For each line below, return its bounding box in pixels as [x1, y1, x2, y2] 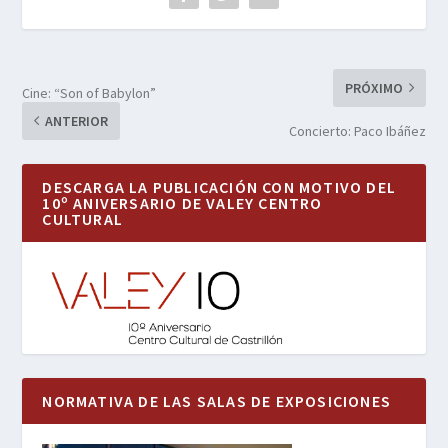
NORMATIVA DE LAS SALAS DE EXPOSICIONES [42, 390, 392, 411]
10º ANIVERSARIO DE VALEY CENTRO [42, 192, 323, 213]
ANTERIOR [45, 111, 109, 130]
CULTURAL [42, 208, 124, 229]
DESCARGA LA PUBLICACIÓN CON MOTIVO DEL [42, 176, 397, 197]
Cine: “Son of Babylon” [22, 83, 157, 102]
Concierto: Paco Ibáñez [288, 121, 426, 140]
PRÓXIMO [344, 78, 403, 97]
